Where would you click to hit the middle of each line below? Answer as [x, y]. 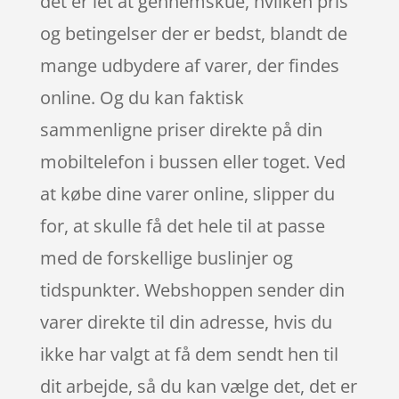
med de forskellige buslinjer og [166, 257]
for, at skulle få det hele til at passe [182, 225]
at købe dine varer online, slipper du [187, 193]
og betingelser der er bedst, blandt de [193, 33]
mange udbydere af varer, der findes [189, 65]
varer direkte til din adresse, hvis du [186, 322]
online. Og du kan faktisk [142, 97]
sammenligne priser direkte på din [181, 129]
